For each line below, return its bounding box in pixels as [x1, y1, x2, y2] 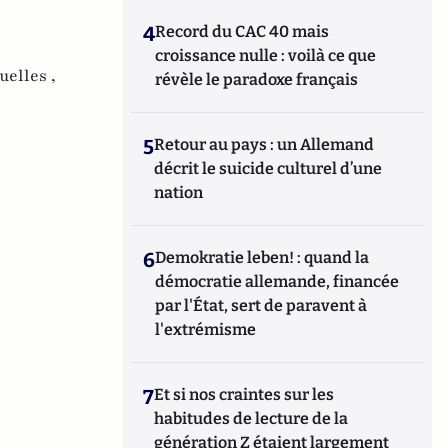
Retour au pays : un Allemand [154, 135, 375, 154]
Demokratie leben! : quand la [155, 248, 370, 267]
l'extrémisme [155, 320, 260, 339]
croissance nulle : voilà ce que [155, 46, 377, 65]
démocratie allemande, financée [155, 272, 400, 291]
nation [154, 183, 204, 202]
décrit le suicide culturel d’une [154, 159, 383, 178]
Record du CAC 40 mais [155, 22, 330, 41]
